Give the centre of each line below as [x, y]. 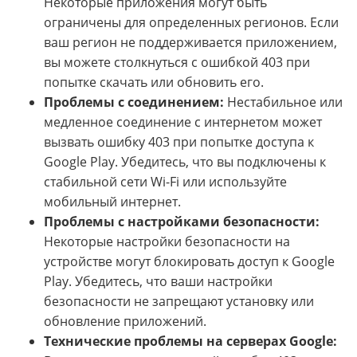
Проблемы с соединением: [134, 102]
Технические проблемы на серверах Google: [190, 341]
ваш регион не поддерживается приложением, [190, 43]
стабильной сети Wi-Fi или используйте [165, 182]
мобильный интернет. [112, 202]
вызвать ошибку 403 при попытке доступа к [179, 142]
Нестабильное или [283, 102]
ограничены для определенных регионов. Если [191, 23]
